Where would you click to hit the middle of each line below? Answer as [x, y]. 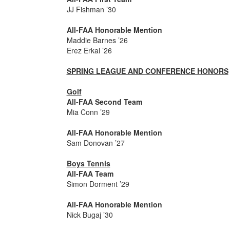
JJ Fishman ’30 [91, 9]
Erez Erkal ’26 [89, 50]
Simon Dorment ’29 [98, 184]
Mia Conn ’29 [88, 112]
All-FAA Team [90, 174]
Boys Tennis [88, 163]
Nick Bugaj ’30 [90, 215]
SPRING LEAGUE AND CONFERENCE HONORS [147, 71]
